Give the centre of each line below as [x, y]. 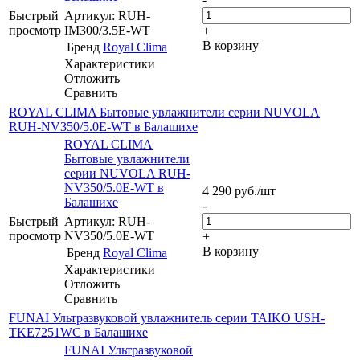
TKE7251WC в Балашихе [78, 332]
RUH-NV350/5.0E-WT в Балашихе [103, 126]
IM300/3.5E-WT [107, 30]
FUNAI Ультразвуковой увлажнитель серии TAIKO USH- [167, 317]
